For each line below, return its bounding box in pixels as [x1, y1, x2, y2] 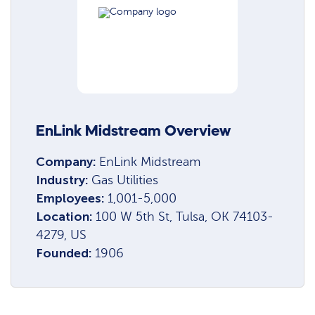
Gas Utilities [91, 172, 159, 187]
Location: [36, 208, 96, 224]
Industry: [36, 172, 92, 188]
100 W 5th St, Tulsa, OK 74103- [96, 209, 274, 224]
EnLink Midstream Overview [36, 123, 231, 139]
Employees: [36, 190, 108, 206]
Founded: [36, 245, 96, 261]
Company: [36, 153, 100, 169]
